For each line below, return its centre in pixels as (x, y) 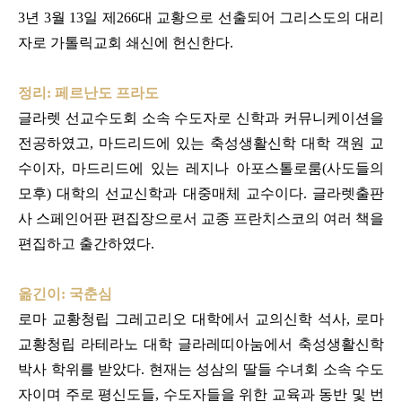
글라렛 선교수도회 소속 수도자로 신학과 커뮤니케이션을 (201, 118)
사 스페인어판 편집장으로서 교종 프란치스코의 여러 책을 (201, 218)
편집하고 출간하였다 (84, 243)
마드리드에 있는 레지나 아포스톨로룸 (197, 168)
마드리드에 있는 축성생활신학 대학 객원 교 (241, 143)
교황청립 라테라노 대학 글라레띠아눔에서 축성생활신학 (201, 344)
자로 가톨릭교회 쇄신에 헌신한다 (124, 42)
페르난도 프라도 (107, 92)
